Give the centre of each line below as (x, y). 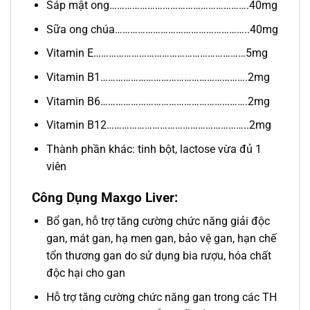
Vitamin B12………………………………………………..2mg (158, 125)
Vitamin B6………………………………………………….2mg (158, 101)
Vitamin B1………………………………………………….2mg (158, 77)
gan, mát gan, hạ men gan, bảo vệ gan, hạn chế (161, 239)
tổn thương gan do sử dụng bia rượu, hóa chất (158, 256)
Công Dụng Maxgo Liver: (105, 197)
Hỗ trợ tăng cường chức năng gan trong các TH (161, 297)
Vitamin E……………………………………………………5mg (157, 53)
